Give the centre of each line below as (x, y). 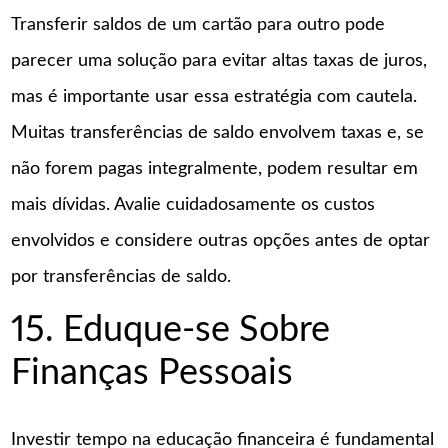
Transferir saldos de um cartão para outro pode (198, 25)
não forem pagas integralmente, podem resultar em (215, 169)
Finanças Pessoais (152, 372)
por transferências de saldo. (121, 277)
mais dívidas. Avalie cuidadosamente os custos (193, 205)
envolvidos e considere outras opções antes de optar (221, 241)
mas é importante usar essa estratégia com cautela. (214, 97)
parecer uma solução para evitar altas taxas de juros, (219, 61)
